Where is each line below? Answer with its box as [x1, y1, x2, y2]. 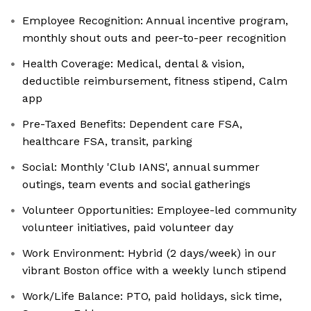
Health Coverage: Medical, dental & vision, [22, 57, 244, 71]
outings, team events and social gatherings [22, 178, 251, 192]
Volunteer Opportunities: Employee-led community [22, 203, 296, 217]
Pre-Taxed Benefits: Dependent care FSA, [22, 117, 242, 131]
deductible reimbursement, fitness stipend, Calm [22, 74, 287, 88]
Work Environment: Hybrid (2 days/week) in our [22, 246, 276, 260]
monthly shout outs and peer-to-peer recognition [22, 31, 286, 45]
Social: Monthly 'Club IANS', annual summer [22, 160, 260, 174]
